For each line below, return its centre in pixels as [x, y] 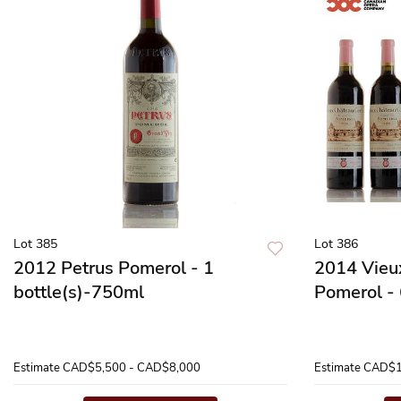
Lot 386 [336, 244]
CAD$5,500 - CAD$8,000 [132, 368]
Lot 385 [35, 244]
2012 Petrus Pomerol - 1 [114, 268]
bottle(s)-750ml [79, 292]
